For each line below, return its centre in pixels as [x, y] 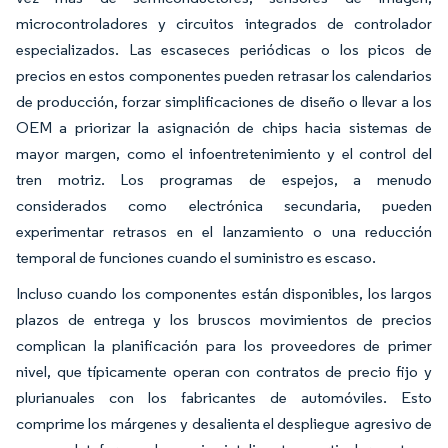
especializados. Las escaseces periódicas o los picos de [224, 49]
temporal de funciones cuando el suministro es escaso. [196, 257]
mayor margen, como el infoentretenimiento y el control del [224, 153]
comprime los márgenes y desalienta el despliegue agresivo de [224, 423]
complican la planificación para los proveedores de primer [224, 345]
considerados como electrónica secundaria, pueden [224, 205]
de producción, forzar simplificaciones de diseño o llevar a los [224, 101]
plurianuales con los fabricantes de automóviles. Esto [224, 397]
